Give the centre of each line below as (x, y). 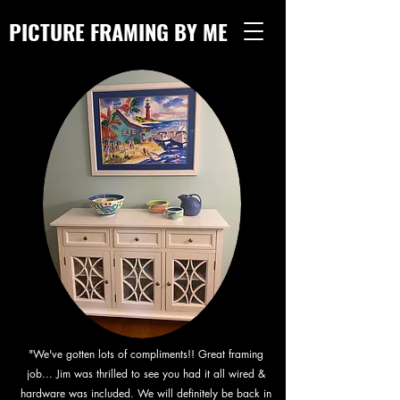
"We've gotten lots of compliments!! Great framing (146, 354)
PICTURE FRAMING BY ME (118, 31)
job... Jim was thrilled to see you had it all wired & (146, 374)
